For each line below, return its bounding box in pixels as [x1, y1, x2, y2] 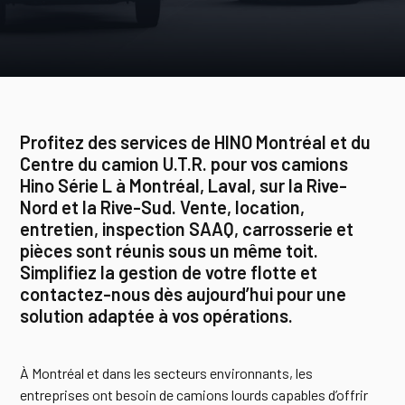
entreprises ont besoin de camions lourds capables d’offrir [20, 386, 369, 403]
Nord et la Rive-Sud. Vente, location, [20, 196, 306, 218]
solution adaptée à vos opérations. [20, 305, 294, 326]
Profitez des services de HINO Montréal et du [20, 131, 372, 153]
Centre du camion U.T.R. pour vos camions [20, 153, 349, 174]
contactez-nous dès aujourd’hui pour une [20, 283, 347, 305]
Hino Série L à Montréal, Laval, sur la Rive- [20, 174, 348, 196]
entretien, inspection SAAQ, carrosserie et [20, 218, 354, 240]
